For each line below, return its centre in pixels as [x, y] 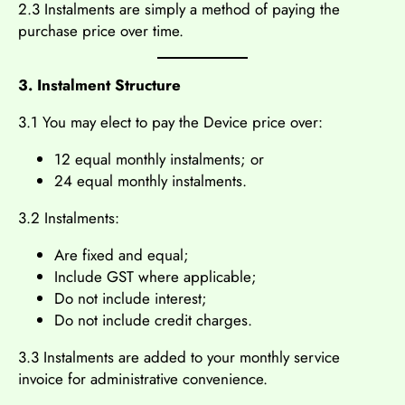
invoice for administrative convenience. [143, 378]
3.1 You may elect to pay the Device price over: [170, 122]
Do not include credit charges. [153, 320]
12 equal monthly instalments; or [159, 159]
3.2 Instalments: [69, 217]
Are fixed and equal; [122, 254]
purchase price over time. [101, 30]
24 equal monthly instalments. [151, 180]
